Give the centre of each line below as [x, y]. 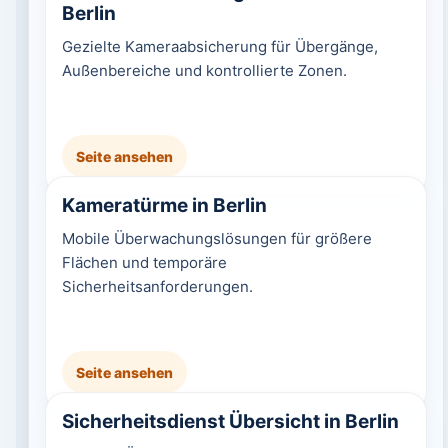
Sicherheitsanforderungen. [157, 286]
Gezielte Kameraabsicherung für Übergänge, [219, 46]
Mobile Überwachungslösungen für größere [216, 238]
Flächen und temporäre [144, 262]
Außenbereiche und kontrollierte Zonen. [204, 70]
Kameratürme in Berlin [164, 205]
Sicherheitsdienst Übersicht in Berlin [230, 421]
